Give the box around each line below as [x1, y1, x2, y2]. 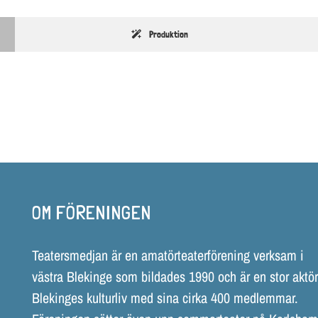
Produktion [148, 28, 188, 40]
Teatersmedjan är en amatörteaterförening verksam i [31, 245, 304, 265]
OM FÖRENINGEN [31, 201, 151, 224]
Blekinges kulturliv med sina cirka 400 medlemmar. [31, 287, 298, 307]
